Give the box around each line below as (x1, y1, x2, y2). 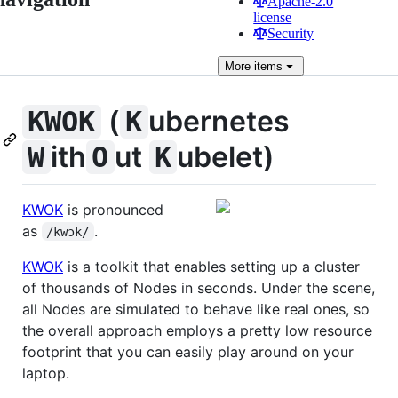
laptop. (22, 363, 69, 382)
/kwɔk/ (46, 224, 90, 239)
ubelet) (177, 139, 275, 174)
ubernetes (147, 104, 290, 139)
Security (267, 26, 314, 41)
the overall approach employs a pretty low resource (22, 321, 372, 339)
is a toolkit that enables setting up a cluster (63, 257, 360, 275)
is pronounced (63, 200, 163, 219)
